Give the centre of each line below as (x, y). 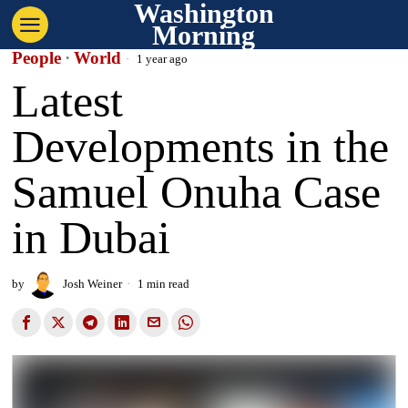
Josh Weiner (93, 284)
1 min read (163, 284)
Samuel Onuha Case (197, 192)
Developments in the (201, 147)
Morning (204, 35)
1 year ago (161, 59)
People (37, 58)
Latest (68, 101)
